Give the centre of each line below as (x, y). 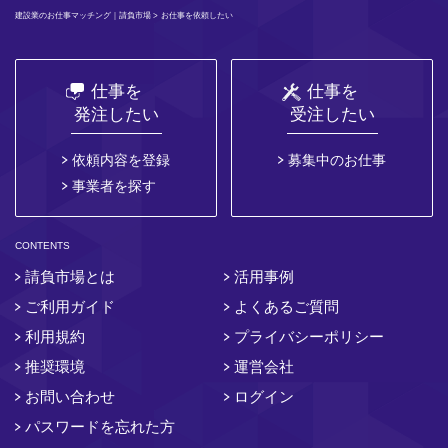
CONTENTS (42, 245)
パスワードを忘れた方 (100, 426)
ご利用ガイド (70, 306)
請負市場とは (70, 276)
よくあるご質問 (286, 306)
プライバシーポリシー (309, 336)
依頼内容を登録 (121, 159)
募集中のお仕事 (337, 159)
